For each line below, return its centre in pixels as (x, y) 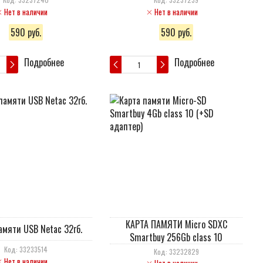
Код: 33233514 (26, 249)
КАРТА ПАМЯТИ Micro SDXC (176, 224)
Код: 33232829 (176, 252)
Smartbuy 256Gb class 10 (176, 237)
